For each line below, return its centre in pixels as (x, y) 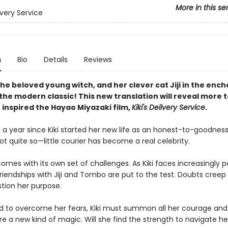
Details (55, 60)
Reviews (98, 60)
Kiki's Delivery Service (168, 107)
